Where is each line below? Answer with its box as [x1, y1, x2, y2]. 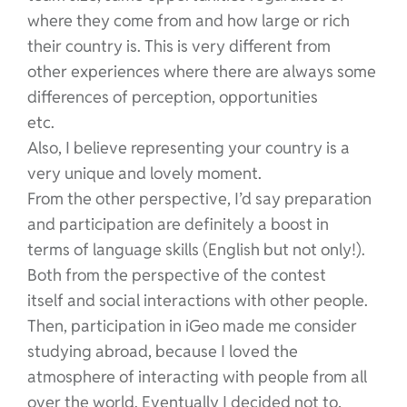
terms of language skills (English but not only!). [26, 238, 365, 260]
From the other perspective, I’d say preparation [26, 187, 372, 209]
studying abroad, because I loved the [26, 340, 298, 362]
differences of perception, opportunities [26, 85, 318, 107]
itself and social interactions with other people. [26, 289, 368, 311]
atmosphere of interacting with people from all [26, 365, 367, 387]
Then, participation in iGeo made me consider [26, 314, 357, 336]
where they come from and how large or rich [26, 9, 350, 31]
